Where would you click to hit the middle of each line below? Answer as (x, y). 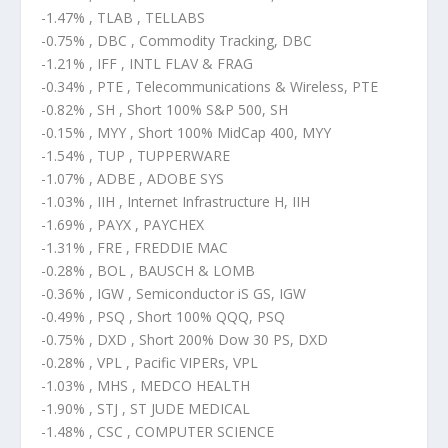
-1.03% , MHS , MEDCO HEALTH (145, 386)
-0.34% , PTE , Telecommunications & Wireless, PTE (209, 87)
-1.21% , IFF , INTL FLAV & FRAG (146, 64)
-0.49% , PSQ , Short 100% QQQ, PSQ (162, 317)
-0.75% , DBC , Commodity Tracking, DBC (176, 41)
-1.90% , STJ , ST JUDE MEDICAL (145, 409)
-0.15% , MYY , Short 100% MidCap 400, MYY (185, 133)
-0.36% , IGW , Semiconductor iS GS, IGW (173, 294)
